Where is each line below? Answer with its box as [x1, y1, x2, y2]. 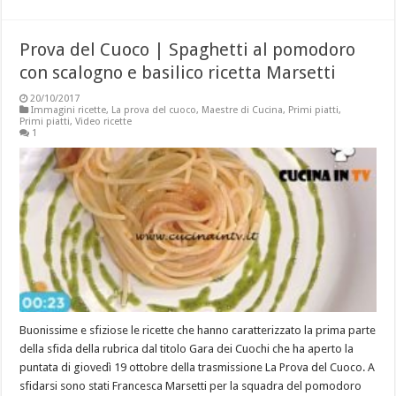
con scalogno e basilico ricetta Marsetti [19, 62, 337, 84]
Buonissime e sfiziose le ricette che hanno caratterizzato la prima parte [19, 323, 377, 337]
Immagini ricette [31, 104, 107, 117]
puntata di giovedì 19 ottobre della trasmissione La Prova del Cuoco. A [19, 360, 376, 374]
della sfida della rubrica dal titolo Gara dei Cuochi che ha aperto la [19, 341, 354, 355]
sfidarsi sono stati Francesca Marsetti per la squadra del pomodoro [19, 378, 362, 392]
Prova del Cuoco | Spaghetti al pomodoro [19, 39, 356, 61]
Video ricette [75, 116, 133, 128]
